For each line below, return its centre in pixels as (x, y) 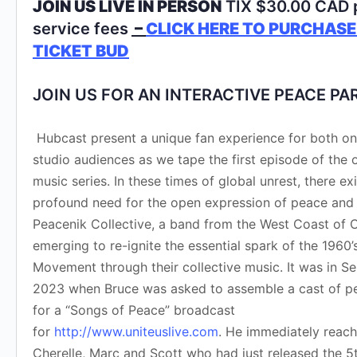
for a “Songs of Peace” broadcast (134, 310)
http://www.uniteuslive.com (136, 331)
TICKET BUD (81, 51)
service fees (80, 28)
